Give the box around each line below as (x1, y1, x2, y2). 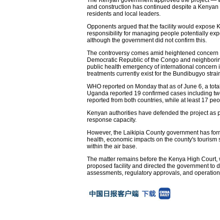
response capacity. (87, 116, 137, 123)
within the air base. (87, 142, 137, 150)
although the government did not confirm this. (87, 36, 207, 44)
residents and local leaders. (87, 10, 161, 17)
